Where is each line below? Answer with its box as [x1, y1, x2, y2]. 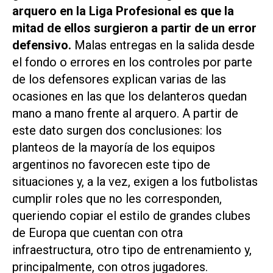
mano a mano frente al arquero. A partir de [12, 106, 238, 121]
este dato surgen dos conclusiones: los [12, 123, 222, 138]
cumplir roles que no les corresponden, [12, 191, 222, 207]
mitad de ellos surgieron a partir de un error [12, 21, 257, 36]
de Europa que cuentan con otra [12, 225, 183, 241]
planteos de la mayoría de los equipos [12, 140, 215, 155]
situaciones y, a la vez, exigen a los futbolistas [12, 174, 258, 190]
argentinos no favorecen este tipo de [12, 157, 210, 172]
